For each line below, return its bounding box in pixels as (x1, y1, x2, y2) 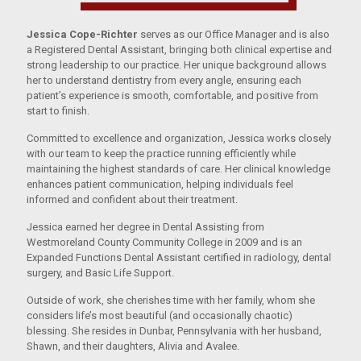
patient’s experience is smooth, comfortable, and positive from (27, 89, 318, 102)
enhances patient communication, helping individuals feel (27, 178, 293, 191)
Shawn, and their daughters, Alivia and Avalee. (27, 340, 239, 353)
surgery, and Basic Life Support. (27, 267, 174, 280)
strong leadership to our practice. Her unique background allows (27, 59, 326, 72)
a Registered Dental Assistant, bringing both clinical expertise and (27, 44, 332, 56)
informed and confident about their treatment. (27, 193, 238, 206)
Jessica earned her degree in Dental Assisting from (27, 221, 264, 234)
